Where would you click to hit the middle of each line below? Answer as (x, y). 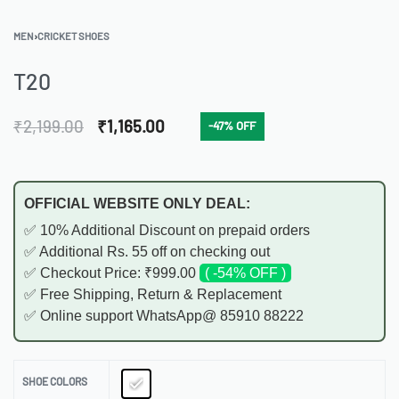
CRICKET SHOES (73, 36)
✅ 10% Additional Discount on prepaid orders (167, 230)
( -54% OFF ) (245, 273)
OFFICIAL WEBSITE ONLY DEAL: (137, 203)
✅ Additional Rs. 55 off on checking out (147, 251)
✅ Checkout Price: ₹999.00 (112, 273)
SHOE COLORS (55, 381)
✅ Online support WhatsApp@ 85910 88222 (164, 315)
